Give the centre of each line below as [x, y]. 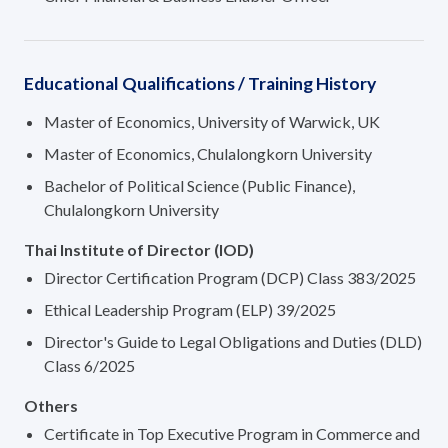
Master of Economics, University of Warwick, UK [212, 122]
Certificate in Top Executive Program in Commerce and [232, 434]
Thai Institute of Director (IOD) [139, 250]
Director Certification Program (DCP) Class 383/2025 [230, 278]
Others [51, 406]
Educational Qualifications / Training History [200, 84]
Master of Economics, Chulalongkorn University [208, 154]
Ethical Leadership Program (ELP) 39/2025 [190, 310]
